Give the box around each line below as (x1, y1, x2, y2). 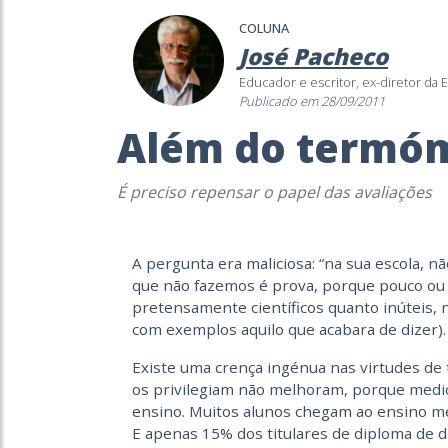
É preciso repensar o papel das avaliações (117, 180, 432, 203)
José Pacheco (239, 40, 388, 72)
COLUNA (239, 19, 289, 37)
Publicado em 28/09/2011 (239, 91, 385, 110)
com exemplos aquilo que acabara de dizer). (132, 318, 446, 339)
